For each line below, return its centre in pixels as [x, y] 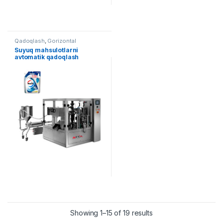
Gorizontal [62, 41]
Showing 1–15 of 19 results [111, 213]
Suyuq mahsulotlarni [47, 50]
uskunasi [28, 64]
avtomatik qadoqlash [47, 57]
